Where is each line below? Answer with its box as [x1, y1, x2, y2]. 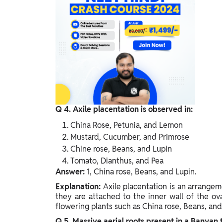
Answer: [55, 166, 87, 177]
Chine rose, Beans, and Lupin [70, 143, 172, 154]
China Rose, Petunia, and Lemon [70, 119, 183, 130]
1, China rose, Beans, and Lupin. [87, 166, 196, 177]
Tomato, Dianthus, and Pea [70, 155, 164, 166]
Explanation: [55, 181, 103, 192]
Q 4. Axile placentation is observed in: [55, 104, 193, 114]
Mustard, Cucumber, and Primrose [70, 131, 189, 142]
